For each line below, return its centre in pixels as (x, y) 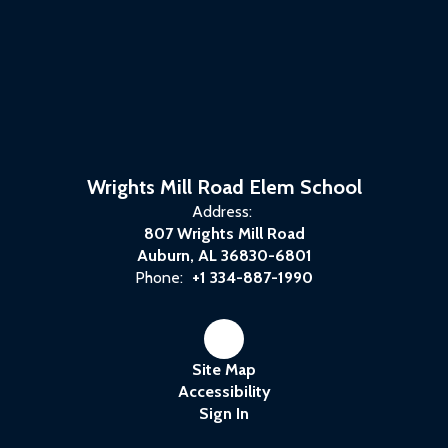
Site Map (224, 369)
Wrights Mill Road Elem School (224, 187)
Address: (221, 211)
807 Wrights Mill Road (224, 233)
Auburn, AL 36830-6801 (224, 255)
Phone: (159, 277)
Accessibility (224, 391)
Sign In (224, 413)
